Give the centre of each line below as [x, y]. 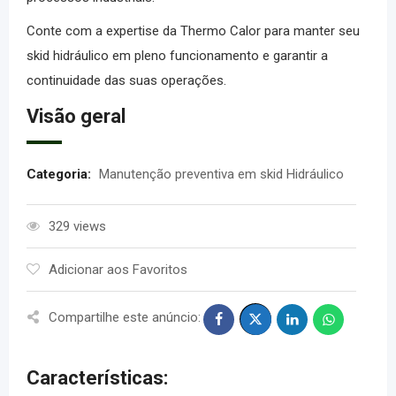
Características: [97, 378]
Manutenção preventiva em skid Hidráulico [221, 174]
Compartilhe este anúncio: [125, 317]
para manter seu [310, 31]
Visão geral [76, 116]
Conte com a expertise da [103, 31]
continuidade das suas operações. [126, 80]
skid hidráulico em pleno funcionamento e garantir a [177, 56]
